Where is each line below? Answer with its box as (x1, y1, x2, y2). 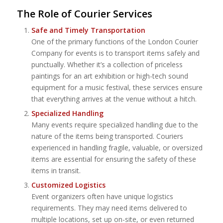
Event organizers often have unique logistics (31, 192, 173, 202)
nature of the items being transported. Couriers (31, 131, 183, 141)
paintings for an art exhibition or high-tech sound (31, 71, 188, 81)
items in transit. (31, 166, 81, 176)
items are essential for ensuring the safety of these (31, 154, 196, 164)
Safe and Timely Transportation (31, 25, 145, 35)
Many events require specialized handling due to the (31, 120, 198, 130)
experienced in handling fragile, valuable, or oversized (31, 143, 203, 153)
